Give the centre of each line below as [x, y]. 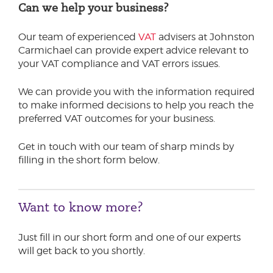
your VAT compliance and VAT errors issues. [120, 63]
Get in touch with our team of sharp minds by [126, 146]
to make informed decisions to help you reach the [136, 105]
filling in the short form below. [89, 160]
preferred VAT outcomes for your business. [117, 118]
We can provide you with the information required [136, 91]
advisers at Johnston [205, 37]
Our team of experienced [78, 37]
